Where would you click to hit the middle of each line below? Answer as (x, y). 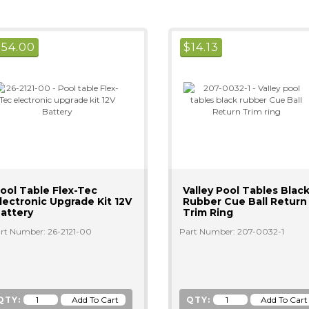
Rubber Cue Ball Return (245, 201)
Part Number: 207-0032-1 (231, 231)
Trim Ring (208, 212)
